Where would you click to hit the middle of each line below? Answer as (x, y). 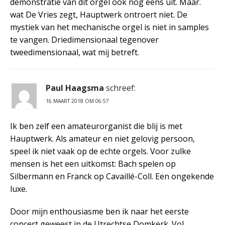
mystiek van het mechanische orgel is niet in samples (109, 27)
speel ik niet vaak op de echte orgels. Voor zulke (100, 151)
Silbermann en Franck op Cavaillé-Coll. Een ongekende (112, 176)
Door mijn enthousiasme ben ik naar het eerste (99, 211)
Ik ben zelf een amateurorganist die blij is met (96, 126)
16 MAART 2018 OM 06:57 (77, 101)
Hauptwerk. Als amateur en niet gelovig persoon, (102, 138)
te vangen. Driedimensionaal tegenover (84, 39)
